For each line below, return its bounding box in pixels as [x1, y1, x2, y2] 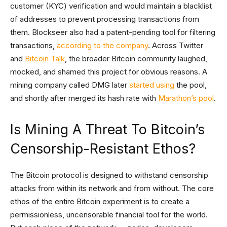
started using [127, 80, 174, 90]
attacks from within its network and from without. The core [10, 183, 214, 193]
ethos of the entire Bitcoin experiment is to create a [10, 197, 190, 206]
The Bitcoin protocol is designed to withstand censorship [10, 170, 208, 180]
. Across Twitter [148, 41, 203, 50]
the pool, [174, 80, 207, 90]
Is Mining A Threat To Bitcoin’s [10, 121, 205, 138]
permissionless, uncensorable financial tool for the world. [10, 210, 208, 219]
